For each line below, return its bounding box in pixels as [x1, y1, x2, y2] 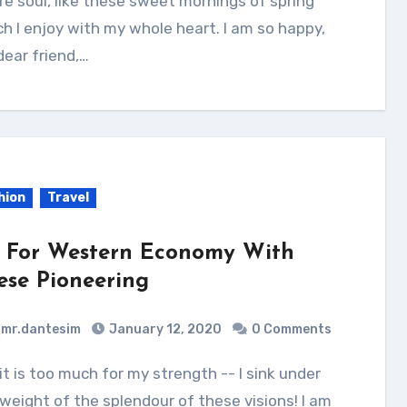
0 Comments [251, 322, 332, 337]
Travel [46, 190, 89, 205]
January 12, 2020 [108, 322, 222, 337]
